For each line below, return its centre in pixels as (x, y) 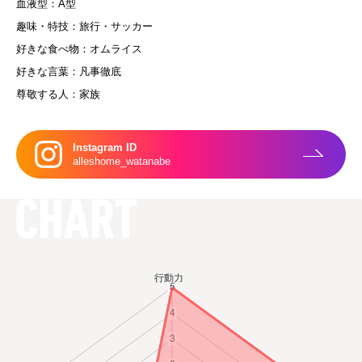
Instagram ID (105, 148)
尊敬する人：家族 (58, 95)
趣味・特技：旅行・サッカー (84, 27)
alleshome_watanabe (122, 162)
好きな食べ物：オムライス (79, 49)
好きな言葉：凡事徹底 (69, 72)
